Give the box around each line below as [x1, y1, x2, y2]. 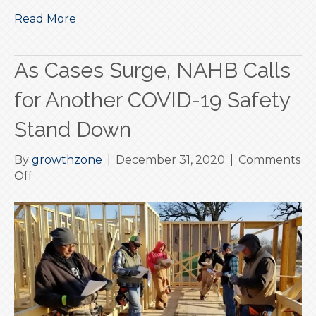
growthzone [32, 152, 102, 166]
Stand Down [14, 116, 131, 142]
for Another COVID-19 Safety [14, 87, 290, 112]
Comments [238, 152, 300, 166]
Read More [14, 11, 76, 25]
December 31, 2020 [116, 152, 225, 166]
